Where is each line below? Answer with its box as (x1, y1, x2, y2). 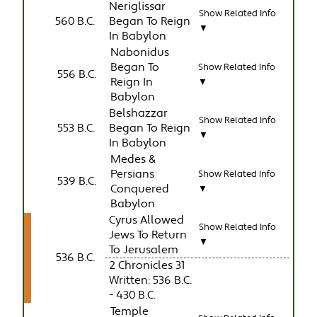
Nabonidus (110, 45, 170, 60)
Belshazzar (109, 105, 168, 121)
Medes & (110, 151, 156, 167)
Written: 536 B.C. (109, 272, 192, 288)
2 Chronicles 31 (109, 258, 185, 273)
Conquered (110, 181, 170, 197)
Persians (110, 166, 155, 182)
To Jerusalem (109, 242, 179, 258)
